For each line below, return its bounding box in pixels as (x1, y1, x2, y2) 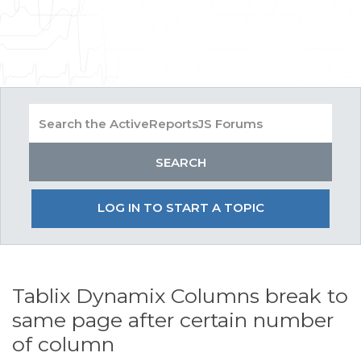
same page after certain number (12, 308, 334, 332)
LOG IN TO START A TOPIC (97, 200, 264, 215)
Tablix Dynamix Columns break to (12, 284, 348, 308)
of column (12, 332, 114, 356)
